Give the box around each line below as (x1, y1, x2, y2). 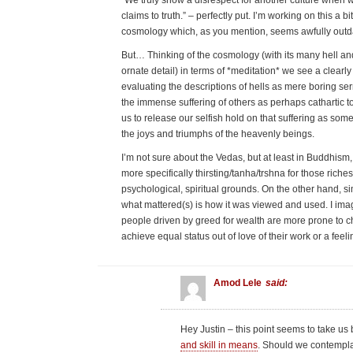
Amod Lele (214, 277, 262, 289)
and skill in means (180, 340, 258, 351)
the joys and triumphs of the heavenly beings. (121, 128, 314, 140)
